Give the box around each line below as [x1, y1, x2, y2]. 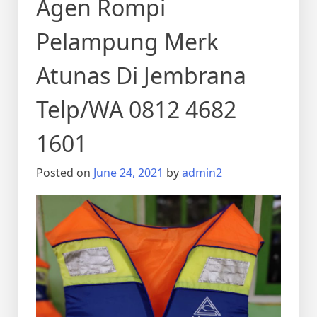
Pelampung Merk [36, 26, 219, 57]
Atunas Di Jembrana [36, 60, 246, 91]
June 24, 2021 [93, 165, 163, 180]
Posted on [36, 165, 93, 180]
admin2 [182, 165, 222, 180]
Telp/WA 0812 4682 [36, 94, 236, 125]
